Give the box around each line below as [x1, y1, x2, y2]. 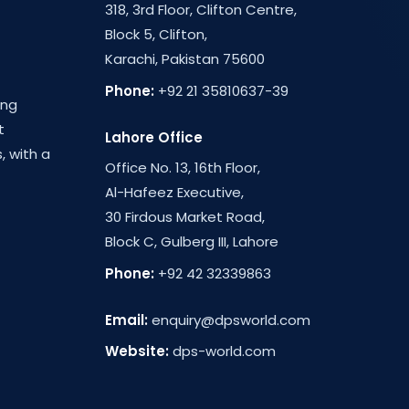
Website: [104, 341, 169, 361]
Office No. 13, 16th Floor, [104, 158, 260, 177]
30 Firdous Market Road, [104, 207, 265, 226]
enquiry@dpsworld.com [151, 310, 310, 330]
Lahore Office [104, 128, 203, 147]
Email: [104, 310, 148, 330]
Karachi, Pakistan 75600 [104, 49, 265, 68]
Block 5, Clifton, [104, 25, 207, 44]
